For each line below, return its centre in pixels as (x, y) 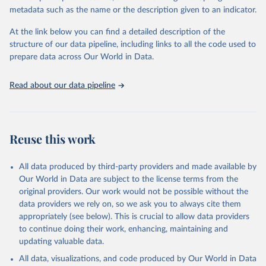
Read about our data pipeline (62, 85)
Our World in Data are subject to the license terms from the (129, 179)
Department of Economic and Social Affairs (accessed (130, 23)
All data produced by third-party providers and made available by (138, 167)
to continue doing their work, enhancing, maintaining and (123, 229)
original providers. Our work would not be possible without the (134, 192)
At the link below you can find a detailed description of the (117, 32)
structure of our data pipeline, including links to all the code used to (133, 45)
